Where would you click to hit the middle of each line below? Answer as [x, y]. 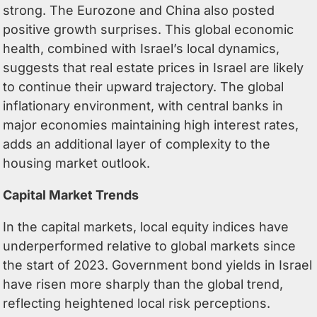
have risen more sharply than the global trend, [143, 284]
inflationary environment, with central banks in [143, 105]
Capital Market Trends [71, 195]
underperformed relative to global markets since [150, 246]
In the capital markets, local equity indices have [146, 226]
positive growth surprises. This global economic [149, 29]
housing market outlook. [77, 163]
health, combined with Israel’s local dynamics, [142, 48]
